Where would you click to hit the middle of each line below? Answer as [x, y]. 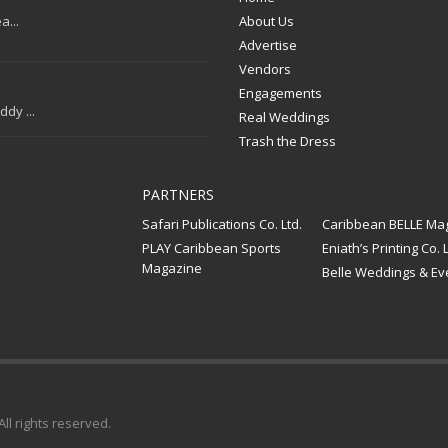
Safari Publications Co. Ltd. [221, 223]
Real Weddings [284, 116]
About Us [266, 20]
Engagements [280, 92]
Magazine [171, 267]
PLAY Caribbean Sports [211, 247]
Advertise [268, 44]
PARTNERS [177, 194]
